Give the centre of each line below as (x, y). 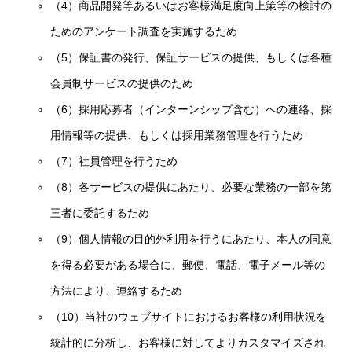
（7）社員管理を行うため (114, 161)
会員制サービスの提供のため (122, 83)
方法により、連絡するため (117, 291)
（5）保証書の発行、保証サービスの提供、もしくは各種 (191, 57)
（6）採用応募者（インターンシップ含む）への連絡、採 (191, 109)
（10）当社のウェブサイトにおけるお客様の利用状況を (189, 317)
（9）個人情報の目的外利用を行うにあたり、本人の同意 (191, 239)
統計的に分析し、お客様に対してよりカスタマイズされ (188, 343)
